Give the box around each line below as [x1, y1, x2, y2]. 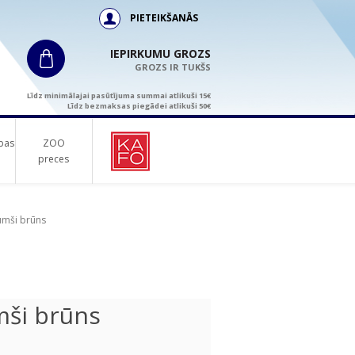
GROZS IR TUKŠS [135, 61, 211, 73]
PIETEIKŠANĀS [130, 11, 198, 25]
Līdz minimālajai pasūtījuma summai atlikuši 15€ [27, 90, 211, 101]
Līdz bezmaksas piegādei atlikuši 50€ [67, 101, 211, 111]
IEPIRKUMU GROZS [110, 46, 211, 61]
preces [38, 152, 69, 166]
